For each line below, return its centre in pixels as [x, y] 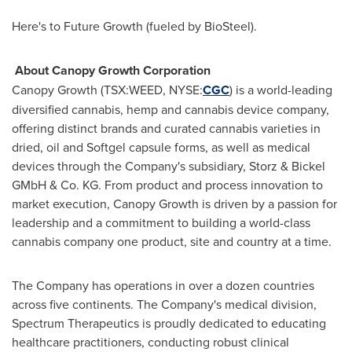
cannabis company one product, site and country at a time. [172, 241]
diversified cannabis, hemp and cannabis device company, [170, 109]
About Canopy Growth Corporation [113, 70]
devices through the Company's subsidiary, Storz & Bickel [169, 166]
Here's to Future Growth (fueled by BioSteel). [134, 26]
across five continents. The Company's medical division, [164, 304]
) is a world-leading [281, 90]
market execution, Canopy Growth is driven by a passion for [174, 203]
